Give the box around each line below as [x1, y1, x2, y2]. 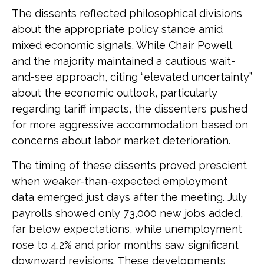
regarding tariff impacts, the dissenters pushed [12, 103, 247, 115]
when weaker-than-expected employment [12, 175, 227, 187]
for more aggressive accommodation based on [12, 118, 248, 131]
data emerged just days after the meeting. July [12, 191, 247, 203]
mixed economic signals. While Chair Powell [12, 39, 232, 51]
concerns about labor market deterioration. [12, 134, 230, 147]
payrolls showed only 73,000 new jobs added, [12, 207, 243, 219]
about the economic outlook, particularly [12, 87, 217, 99]
